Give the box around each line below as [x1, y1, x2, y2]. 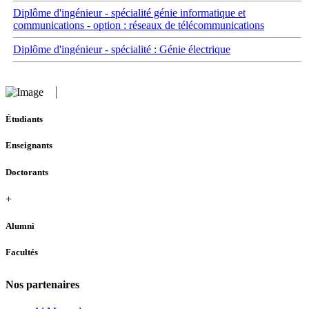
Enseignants [6, 140, 52, 151]
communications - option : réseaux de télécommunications [13, 19, 264, 31]
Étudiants [6, 114, 43, 125]
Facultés [6, 247, 38, 258]
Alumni [6, 220, 34, 231]
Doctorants [6, 166, 48, 177]
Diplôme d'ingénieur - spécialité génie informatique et [13, 7, 246, 19]
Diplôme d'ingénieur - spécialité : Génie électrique [13, 43, 230, 55]
